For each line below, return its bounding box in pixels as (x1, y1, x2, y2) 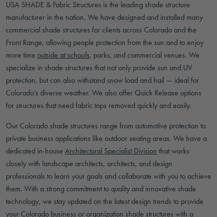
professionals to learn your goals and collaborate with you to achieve (6, 171, 211, 181)
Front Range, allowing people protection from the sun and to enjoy (6, 37, 203, 47)
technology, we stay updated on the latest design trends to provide (6, 196, 203, 206)
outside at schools (37, 50, 90, 60)
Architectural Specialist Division (65, 146, 157, 156)
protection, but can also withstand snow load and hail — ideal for (6, 75, 199, 85)
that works (157, 146, 189, 156)
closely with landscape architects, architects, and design (6, 158, 172, 169)
